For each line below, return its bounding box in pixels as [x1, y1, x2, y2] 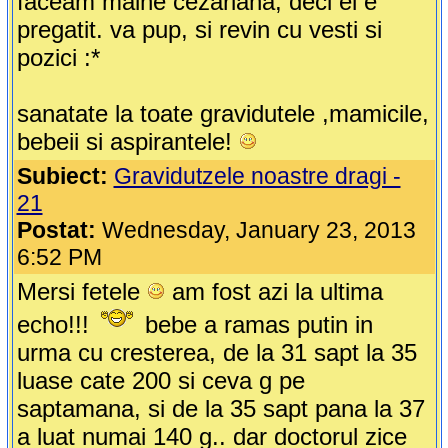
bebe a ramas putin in [137, 311, 373, 339]
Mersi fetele [16, 278, 147, 306]
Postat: [16, 217, 96, 244]
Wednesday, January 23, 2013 [95, 217, 416, 244]
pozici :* [16, 44, 100, 72]
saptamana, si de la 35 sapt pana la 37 [16, 395, 425, 423]
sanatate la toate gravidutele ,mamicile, [16, 100, 429, 128]
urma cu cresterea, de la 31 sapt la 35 [16, 339, 417, 367]
